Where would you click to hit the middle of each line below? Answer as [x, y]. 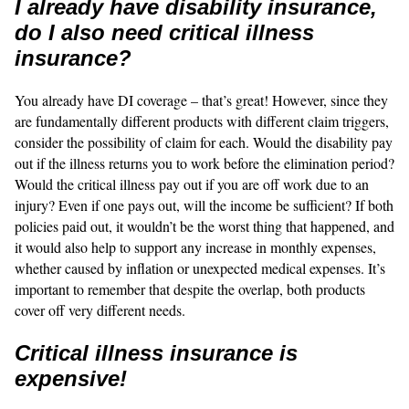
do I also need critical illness [164, 32]
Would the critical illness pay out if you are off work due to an [192, 184]
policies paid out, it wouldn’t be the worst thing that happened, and [204, 225]
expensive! [71, 378]
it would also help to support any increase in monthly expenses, [195, 246]
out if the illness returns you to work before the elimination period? [204, 163]
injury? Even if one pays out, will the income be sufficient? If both [204, 204]
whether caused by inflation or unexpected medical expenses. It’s [200, 267]
